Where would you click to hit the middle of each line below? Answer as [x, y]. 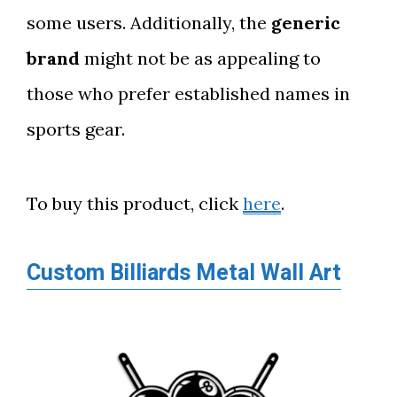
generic [306, 23]
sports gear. [76, 129]
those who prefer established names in [188, 93]
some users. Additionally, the [149, 23]
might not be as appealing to [200, 58]
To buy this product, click [135, 203]
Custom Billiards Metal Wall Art [184, 273]
